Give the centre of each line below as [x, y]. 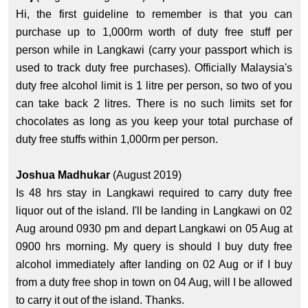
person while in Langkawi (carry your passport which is [154, 50]
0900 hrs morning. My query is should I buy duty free [154, 247]
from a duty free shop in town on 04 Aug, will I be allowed [154, 283]
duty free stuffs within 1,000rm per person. [118, 140]
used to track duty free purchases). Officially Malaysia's [154, 68]
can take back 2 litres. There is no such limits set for [154, 104]
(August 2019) [147, 175]
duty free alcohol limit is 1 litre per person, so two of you [154, 86]
